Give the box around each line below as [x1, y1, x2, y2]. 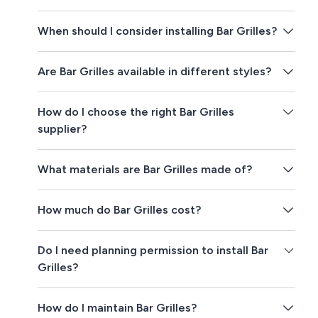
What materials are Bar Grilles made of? [38, 163, 253, 177]
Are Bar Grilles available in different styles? [38, 65, 272, 79]
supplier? [38, 122, 87, 136]
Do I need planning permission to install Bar [38, 243, 269, 258]
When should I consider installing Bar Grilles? [38, 24, 278, 38]
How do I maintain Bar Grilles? [38, 301, 197, 315]
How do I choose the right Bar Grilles [38, 105, 235, 119]
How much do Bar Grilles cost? [38, 203, 202, 217]
